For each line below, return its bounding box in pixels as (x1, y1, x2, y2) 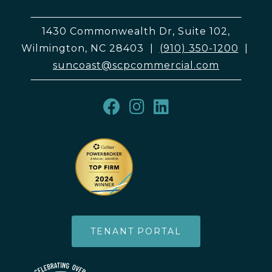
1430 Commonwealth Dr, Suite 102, (42, 25, 230, 37)
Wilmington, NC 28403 (21, 42, 147, 54)
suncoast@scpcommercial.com (53, 59, 219, 71)
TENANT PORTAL (90, 226, 182, 237)
